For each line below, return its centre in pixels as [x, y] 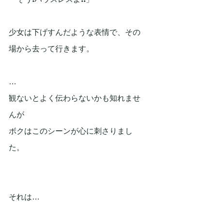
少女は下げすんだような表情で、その [75, 32]
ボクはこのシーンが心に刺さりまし [71, 131]
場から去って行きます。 [51, 49]
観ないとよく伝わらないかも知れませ [75, 98]
